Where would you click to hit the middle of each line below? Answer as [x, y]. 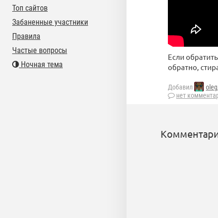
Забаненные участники [50, 22]
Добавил [181, 87]
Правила [26, 36]
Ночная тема [41, 64]
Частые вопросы [40, 50]
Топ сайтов [30, 8]
